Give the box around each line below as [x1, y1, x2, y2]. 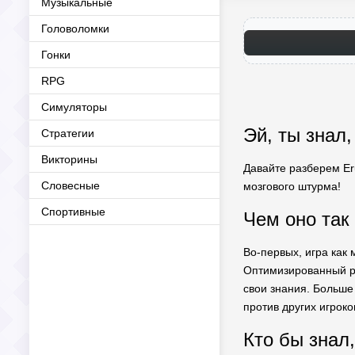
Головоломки [41, 22, 109, 35]
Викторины [41, 153, 97, 166]
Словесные [41, 179, 100, 192]
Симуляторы [41, 101, 107, 113]
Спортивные [41, 205, 105, 218]
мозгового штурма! [243, 180, 341, 193]
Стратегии [41, 127, 94, 139]
